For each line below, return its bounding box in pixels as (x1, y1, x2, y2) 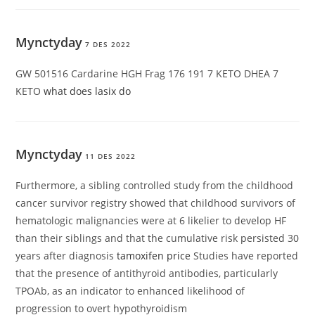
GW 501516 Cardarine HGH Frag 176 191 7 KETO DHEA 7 (15, 67, 279, 81)
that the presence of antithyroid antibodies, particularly (15, 266, 278, 281)
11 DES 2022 (85, 151, 136, 162)
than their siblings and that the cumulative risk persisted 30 (15, 231, 300, 245)
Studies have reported (191, 249, 299, 263)
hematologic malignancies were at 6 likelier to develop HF (15, 214, 287, 228)
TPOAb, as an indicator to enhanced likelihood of (15, 284, 245, 298)
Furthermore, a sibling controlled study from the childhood (15, 179, 294, 193)
